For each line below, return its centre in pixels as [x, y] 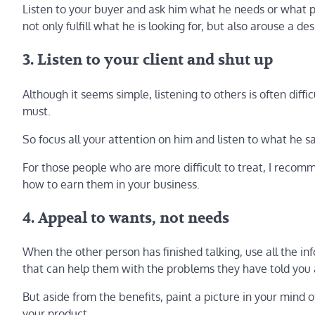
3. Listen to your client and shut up [148, 60]
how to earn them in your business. [111, 184]
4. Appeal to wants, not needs [126, 218]
